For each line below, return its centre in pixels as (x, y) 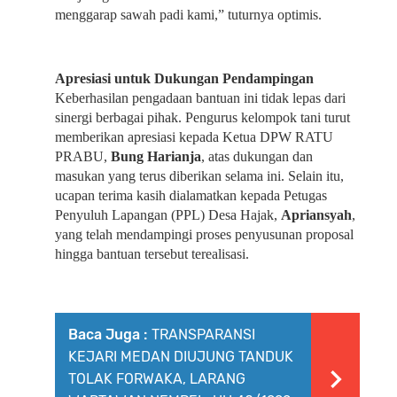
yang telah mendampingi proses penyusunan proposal (204, 234)
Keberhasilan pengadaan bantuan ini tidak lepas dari (200, 98)
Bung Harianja (156, 156)
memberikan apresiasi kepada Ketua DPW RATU (194, 137)
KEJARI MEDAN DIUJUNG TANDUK (181, 357)
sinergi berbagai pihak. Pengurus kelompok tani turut (202, 117)
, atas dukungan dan (257, 156)
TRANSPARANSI (203, 335)
